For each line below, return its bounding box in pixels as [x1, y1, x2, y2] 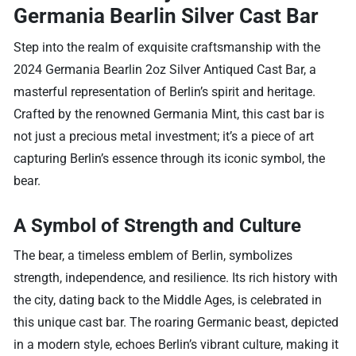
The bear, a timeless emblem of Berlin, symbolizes [14, 247, 293, 263]
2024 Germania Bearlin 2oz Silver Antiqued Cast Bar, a [14, 61, 317, 77]
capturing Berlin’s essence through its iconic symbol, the [14, 150, 326, 166]
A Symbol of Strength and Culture [14, 214, 302, 237]
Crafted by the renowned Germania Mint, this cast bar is [14, 106, 325, 122]
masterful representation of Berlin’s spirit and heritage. [14, 83, 316, 99]
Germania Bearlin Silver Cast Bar [14, 3, 319, 28]
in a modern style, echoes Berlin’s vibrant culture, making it [14, 336, 339, 352]
